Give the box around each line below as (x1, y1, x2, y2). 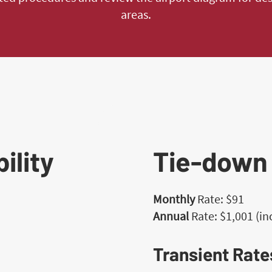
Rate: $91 (197, 191, 245, 206)
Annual (153, 208, 192, 223)
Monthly (153, 191, 198, 206)
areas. (120, 7, 151, 22)
